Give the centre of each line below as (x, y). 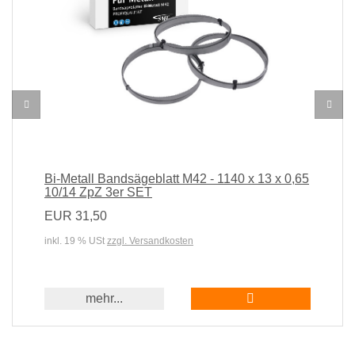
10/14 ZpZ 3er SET (98, 192)
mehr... (105, 298)
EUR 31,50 (76, 216)
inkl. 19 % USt (76, 240)
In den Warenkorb (303, 297)
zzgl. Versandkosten (150, 240)
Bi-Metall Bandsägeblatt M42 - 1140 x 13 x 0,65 (177, 178)
